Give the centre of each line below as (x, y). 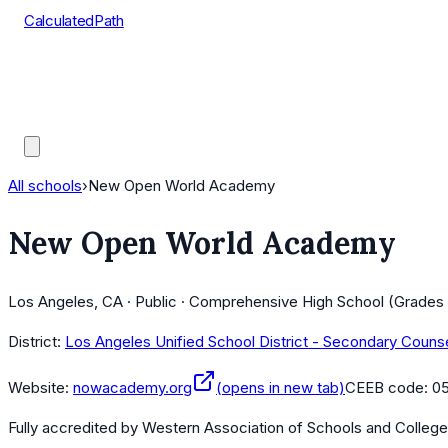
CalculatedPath (74, 20)
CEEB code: (388, 388)
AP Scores (60, 95)
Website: (38, 388)
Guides (48, 120)
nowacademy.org (132, 388)
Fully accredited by (75, 428)
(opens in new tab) (280, 388)
